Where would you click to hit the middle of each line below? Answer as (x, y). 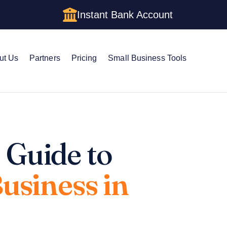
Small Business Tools (147, 58)
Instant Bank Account (125, 14)
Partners (45, 58)
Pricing (84, 58)
